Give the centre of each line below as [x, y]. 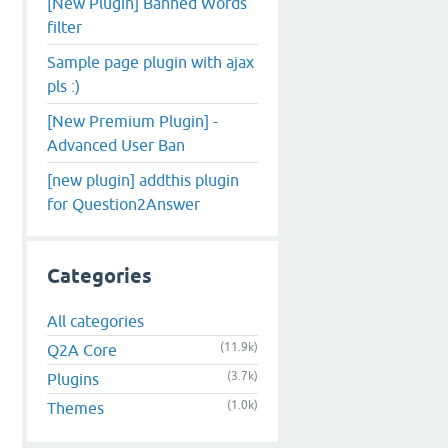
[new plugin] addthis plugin [143, 179]
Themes [75, 408]
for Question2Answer [123, 203]
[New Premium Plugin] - [132, 120]
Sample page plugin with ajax [150, 61]
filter [64, 26]
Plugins [73, 379]
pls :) [63, 85]
